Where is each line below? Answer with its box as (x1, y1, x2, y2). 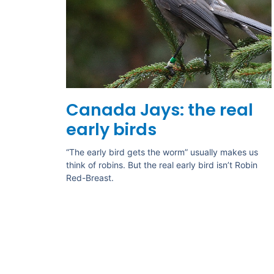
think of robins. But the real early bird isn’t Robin (65, 160, 257, 171)
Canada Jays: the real (65, 98, 253, 122)
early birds (65, 118, 157, 141)
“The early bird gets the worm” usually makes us (65, 147, 258, 158)
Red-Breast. (65, 172, 114, 183)
